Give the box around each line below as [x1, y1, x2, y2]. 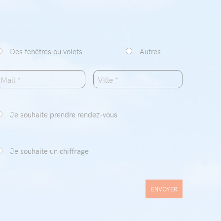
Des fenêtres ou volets [9, 46, 82, 56]
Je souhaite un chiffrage [10, 146, 89, 156]
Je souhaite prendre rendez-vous [10, 110, 117, 119]
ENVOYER [151, 185, 177, 193]
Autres [139, 46, 161, 56]
